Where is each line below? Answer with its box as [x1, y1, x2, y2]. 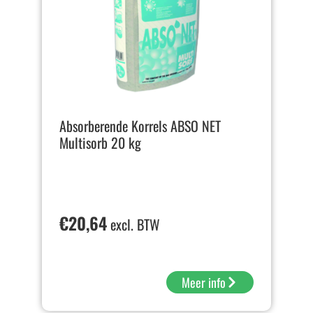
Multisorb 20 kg [59, 132, 141, 154]
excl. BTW [107, 214, 160, 235]
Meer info [182, 273, 226, 292]
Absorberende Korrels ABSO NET [59, 115, 221, 137]
